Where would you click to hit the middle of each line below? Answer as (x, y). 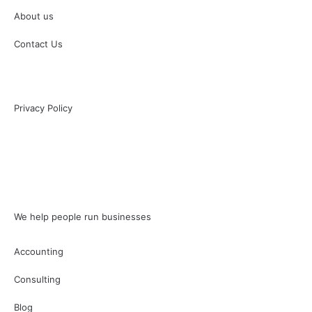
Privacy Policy (43, 108)
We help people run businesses (83, 216)
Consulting (37, 279)
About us (34, 16)
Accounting (39, 251)
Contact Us (38, 44)
